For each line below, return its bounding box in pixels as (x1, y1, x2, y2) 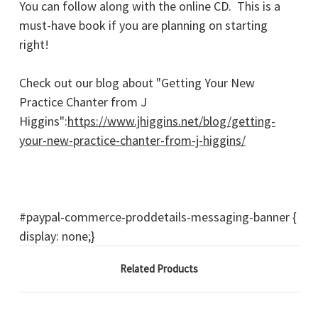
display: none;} (19, 228, 95, 245)
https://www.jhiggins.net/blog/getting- (67, 113, 275, 130)
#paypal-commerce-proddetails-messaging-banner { (19, 209, 297, 226)
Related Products (120, 262, 198, 276)
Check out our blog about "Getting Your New (19, 75, 255, 92)
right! (19, 36, 49, 53)
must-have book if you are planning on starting (19, 17, 268, 34)
